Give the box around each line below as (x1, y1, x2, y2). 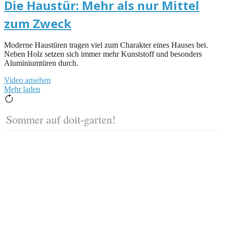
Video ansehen (4, 75, 51, 84)
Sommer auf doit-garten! (6, 111, 116, 127)
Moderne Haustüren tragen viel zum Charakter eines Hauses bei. (4, 40, 208, 49)
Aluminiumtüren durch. (4, 58, 78, 67)
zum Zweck (4, 15, 71, 32)
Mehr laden (4, 84, 40, 93)
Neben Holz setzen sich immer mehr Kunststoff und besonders (4, 49, 202, 58)
